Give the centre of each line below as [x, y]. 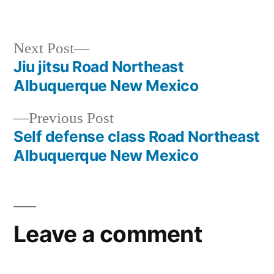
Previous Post [71, 118]
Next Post [44, 48]
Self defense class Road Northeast [137, 136]
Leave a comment [108, 234]
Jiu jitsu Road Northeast [99, 66]
